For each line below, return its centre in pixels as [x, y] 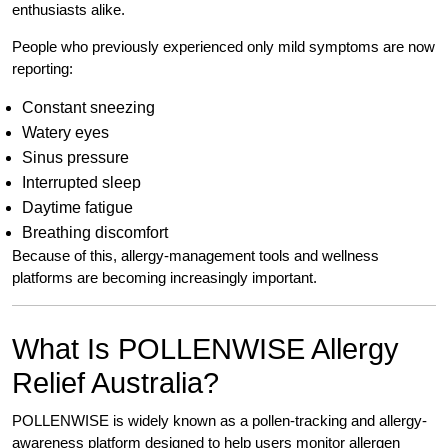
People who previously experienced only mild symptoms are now [223, 47]
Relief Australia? [115, 383]
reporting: [42, 69]
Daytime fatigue [77, 208]
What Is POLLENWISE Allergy [205, 349]
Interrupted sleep [81, 183]
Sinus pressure [75, 158]
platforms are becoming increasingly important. [164, 278]
